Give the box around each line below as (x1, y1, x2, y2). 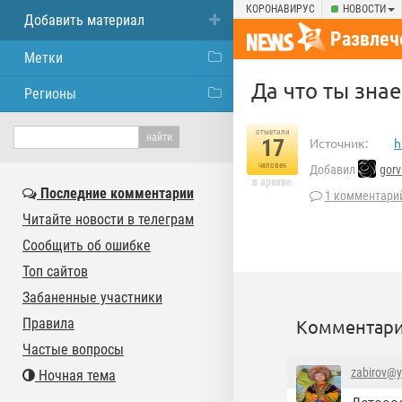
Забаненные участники (22, 289, 162, 306)
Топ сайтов (22, 263, 88, 280)
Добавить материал (24, 12, 144, 29)
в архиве (252, 176, 292, 188)
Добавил (310, 162, 358, 178)
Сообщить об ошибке (22, 237, 151, 254)
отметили (255, 127, 290, 136)
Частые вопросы (22, 341, 124, 358)
